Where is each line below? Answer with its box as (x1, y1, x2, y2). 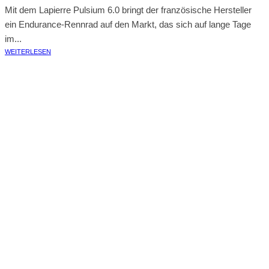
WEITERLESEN (5, 48, 51, 55)
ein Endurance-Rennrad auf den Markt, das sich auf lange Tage (5, 19, 251, 29)
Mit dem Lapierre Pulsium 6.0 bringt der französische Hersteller (5, 5, 252, 15)
